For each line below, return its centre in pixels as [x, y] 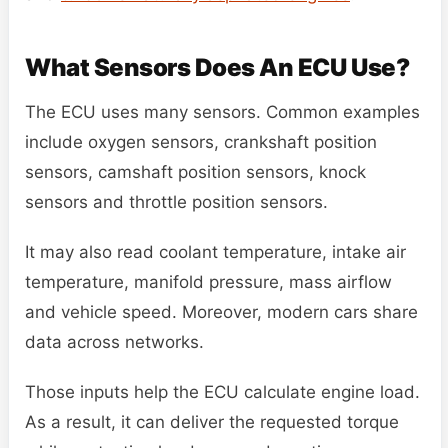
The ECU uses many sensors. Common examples [222, 111]
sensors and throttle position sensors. [176, 201]
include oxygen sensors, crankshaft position [201, 141]
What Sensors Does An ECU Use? [217, 67]
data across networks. [114, 341]
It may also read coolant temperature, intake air [215, 251]
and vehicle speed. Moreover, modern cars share [221, 311]
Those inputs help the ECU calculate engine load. [222, 391]
